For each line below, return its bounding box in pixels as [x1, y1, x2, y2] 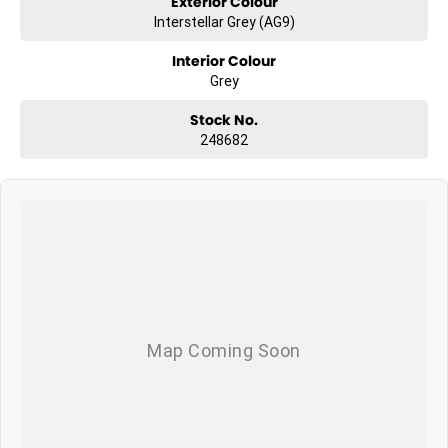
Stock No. [190, 109, 258, 130]
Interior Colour [172, 50, 276, 71]
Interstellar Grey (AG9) [153, 12, 295, 31]
